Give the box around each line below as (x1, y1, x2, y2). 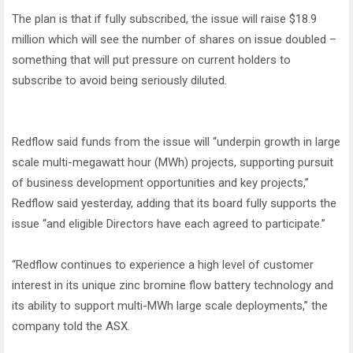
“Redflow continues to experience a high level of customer (12, 258, 314, 273)
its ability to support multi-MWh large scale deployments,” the (12, 299, 328, 314)
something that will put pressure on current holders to (12, 53, 291, 68)
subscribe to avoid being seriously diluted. (12, 73, 227, 88)
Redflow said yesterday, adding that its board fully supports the (12, 196, 336, 211)
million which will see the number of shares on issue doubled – (12, 32, 336, 47)
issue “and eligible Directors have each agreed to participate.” (12, 217, 325, 232)
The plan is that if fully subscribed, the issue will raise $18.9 (12, 12, 317, 27)
